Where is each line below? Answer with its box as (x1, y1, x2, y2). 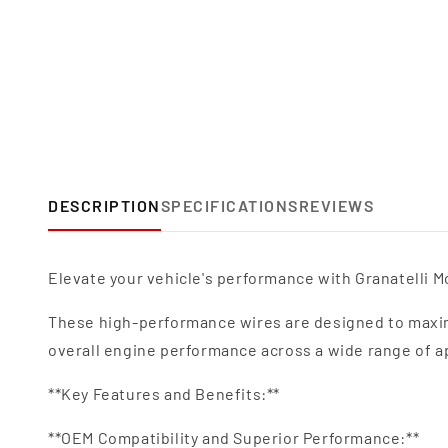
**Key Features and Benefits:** (48, 384, 280, 403)
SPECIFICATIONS (160, 196, 299, 215)
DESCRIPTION (48, 196, 161, 215)
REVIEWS (298, 196, 374, 215)
